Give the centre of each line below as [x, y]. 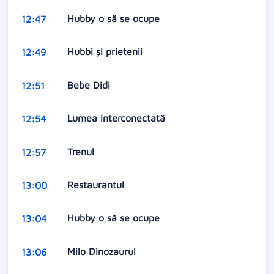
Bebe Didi [90, 85]
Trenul [82, 151]
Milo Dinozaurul [103, 251]
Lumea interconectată [117, 118]
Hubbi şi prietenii [106, 52]
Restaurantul [97, 184]
